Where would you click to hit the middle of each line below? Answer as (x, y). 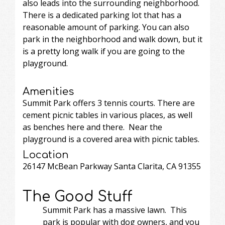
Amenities (48, 91)
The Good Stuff (77, 197)
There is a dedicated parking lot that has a (102, 15)
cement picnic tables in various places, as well (107, 115)
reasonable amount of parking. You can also (106, 27)
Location (46, 155)
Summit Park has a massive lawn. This (115, 210)
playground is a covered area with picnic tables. (111, 139)
